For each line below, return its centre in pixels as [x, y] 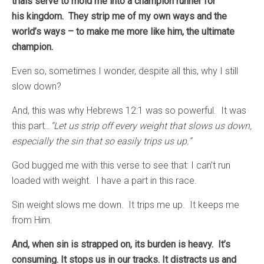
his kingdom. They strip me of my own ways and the [119, 16]
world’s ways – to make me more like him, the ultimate [123, 31]
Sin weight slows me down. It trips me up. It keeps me [126, 204]
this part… [31, 126]
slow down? [37, 86]
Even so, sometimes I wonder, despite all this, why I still [125, 71]
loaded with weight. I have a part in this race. [104, 180]
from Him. [32, 220]
